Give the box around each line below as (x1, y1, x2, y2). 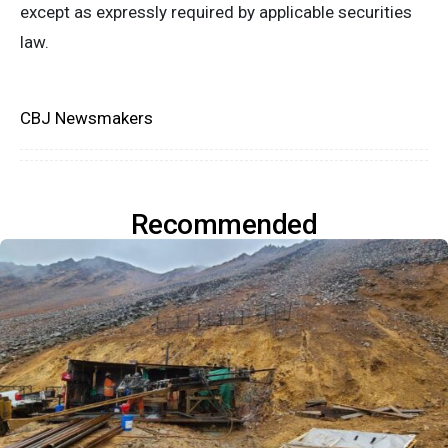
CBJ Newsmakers (20, 108, 153, 128)
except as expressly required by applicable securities (20, 2, 412, 22)
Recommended (130, 208, 318, 241)
